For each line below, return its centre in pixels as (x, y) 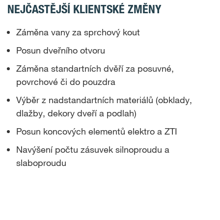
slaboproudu (41, 163)
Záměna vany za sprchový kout (78, 32)
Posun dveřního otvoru (61, 50)
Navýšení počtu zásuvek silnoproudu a (93, 149)
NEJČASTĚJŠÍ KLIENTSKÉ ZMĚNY (84, 9)
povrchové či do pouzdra (66, 82)
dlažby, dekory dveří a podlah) (76, 113)
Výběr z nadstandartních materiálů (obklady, (104, 100)
